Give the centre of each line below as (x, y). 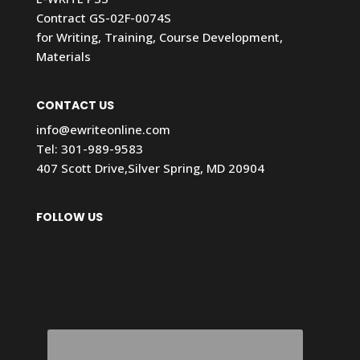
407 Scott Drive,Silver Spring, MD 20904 (150, 168)
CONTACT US (75, 105)
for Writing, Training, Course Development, (159, 37)
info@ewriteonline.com (103, 129)
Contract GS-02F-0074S (103, 17)
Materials (63, 56)
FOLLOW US (69, 217)
